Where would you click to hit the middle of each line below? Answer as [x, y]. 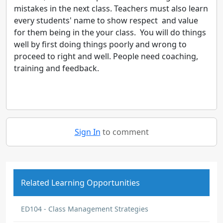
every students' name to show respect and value [106, 20]
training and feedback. [56, 68]
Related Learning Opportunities [80, 183]
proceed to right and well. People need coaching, [106, 56]
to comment [124, 132]
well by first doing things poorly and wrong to [100, 44]
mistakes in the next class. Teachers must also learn [111, 8]
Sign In [87, 132]
